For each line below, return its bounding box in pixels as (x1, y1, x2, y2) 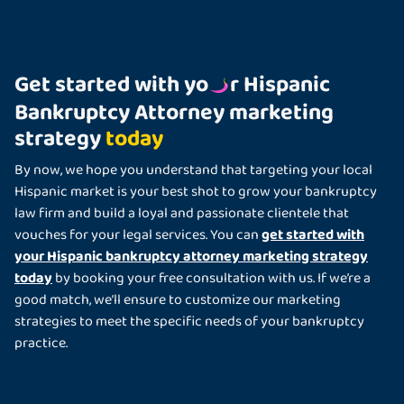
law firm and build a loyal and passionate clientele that (14, 203, 349, 225)
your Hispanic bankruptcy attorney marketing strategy (14, 245, 368, 269)
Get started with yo (14, 66, 208, 103)
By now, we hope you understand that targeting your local (14, 160, 372, 182)
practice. (14, 333, 68, 355)
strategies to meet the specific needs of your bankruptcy (14, 311, 364, 334)
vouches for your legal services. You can (14, 225, 262, 247)
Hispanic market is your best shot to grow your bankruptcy (14, 181, 377, 204)
